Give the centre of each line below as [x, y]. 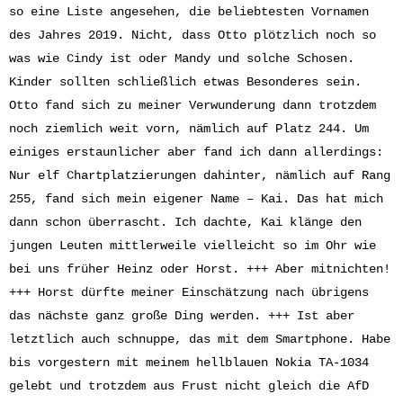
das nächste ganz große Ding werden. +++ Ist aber [182, 316]
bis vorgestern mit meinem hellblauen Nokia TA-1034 [189, 363]
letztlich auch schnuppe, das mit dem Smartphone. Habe [200, 339]
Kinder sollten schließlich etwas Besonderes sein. [185, 82]
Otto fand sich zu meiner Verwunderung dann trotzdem [193, 105]
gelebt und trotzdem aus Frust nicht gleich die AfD [189, 386]
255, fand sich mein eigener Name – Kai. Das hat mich [196, 199]
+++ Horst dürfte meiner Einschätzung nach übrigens [189, 292]
